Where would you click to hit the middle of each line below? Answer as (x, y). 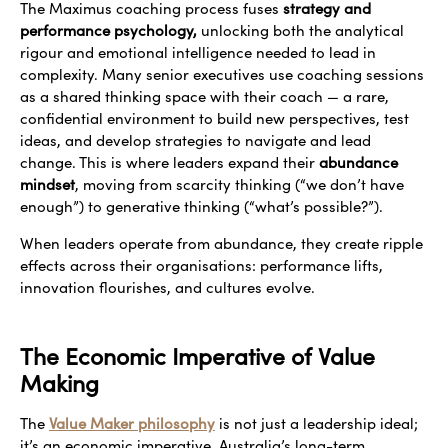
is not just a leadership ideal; (316, 423)
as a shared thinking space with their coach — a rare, (204, 96)
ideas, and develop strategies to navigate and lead (195, 140)
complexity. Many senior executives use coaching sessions (222, 74)
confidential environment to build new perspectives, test (214, 118)
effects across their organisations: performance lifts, (201, 264)
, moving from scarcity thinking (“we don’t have (239, 184)
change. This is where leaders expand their (169, 162)
